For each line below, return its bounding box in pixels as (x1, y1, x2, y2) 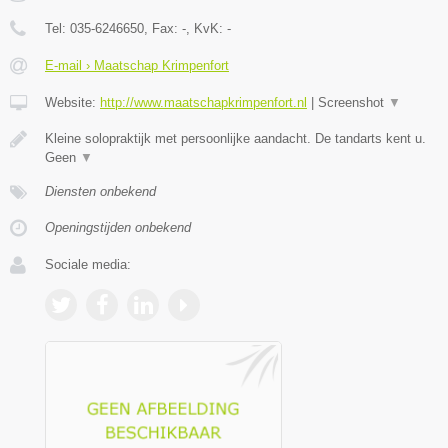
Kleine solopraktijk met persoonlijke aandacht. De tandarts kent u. (45, 130, 426, 146)
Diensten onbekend (45, 183, 156, 199)
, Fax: (144, 20, 182, 36)
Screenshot (318, 94, 388, 110)
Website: (45, 94, 100, 110)
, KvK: (186, 20, 227, 36)
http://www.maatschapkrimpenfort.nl (100, 94, 307, 110)
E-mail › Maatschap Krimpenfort (45, 57, 229, 73)
